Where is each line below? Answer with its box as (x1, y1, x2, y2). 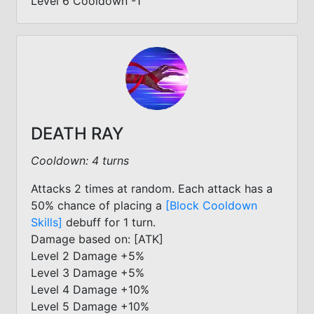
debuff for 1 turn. (62, 214, 156, 229)
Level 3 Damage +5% (31, 265, 144, 280)
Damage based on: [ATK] (31, 231, 163, 246)
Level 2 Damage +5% (31, 248, 144, 263)
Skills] (31, 214, 62, 229)
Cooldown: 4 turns (31, 153, 129, 168)
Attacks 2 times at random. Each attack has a (31, 181, 273, 196)
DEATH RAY (31, 123, 123, 144)
